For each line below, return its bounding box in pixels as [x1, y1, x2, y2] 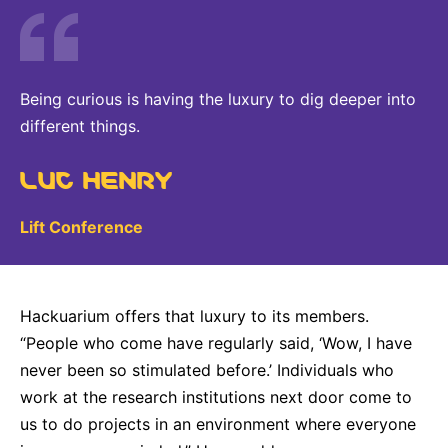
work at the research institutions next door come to [20, 387, 412, 408]
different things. [20, 116, 140, 137]
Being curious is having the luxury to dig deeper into [20, 89, 416, 110]
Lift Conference [20, 217, 143, 238]
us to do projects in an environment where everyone [20, 414, 416, 435]
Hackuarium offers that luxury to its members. [20, 306, 369, 327]
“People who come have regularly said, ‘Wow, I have [20, 333, 412, 354]
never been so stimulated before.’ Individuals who [20, 360, 394, 381]
